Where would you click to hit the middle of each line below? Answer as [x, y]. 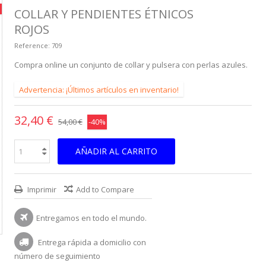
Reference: [32, 45]
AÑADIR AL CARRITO [116, 151]
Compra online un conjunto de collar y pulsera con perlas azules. [131, 65]
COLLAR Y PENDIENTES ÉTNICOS [104, 14]
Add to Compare [105, 189]
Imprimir [41, 189]
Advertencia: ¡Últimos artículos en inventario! [99, 90]
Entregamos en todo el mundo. [91, 218]
